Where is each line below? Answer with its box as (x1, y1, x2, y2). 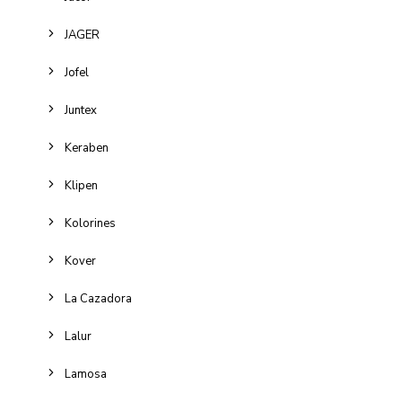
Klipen (65, 178, 98, 194)
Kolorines (65, 215, 116, 232)
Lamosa (65, 366, 107, 382)
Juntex (65, 102, 97, 118)
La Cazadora (65, 291, 132, 307)
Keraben (65, 140, 109, 156)
